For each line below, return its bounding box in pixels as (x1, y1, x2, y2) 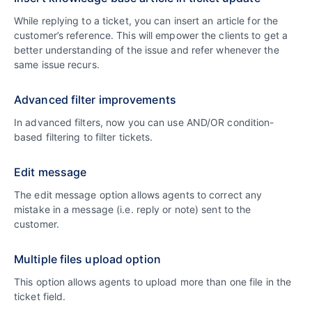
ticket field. (14, 290, 66, 303)
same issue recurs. (14, 58, 100, 71)
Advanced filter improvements (14, 93, 176, 107)
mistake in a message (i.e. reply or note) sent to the (14, 203, 251, 216)
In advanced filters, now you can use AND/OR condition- (14, 116, 274, 129)
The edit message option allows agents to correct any (14, 189, 263, 201)
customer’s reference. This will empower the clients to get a (14, 29, 288, 42)
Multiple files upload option (14, 252, 161, 267)
